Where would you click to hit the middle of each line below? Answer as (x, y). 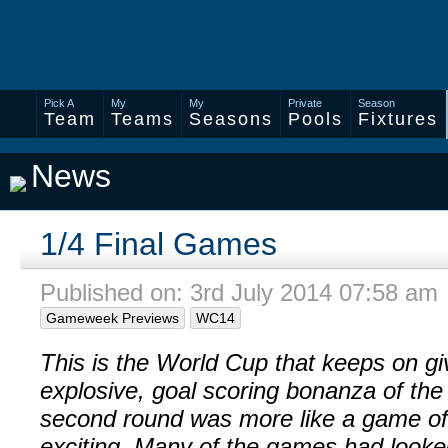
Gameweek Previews (112, 318)
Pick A (59, 103)
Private (305, 103)
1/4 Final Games (158, 244)
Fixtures (398, 119)
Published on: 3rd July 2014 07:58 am (239, 292)
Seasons (231, 119)
